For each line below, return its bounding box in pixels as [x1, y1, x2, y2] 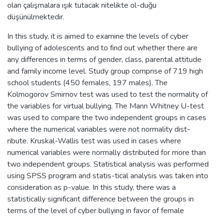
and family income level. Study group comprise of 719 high [7, 65, 203, 77]
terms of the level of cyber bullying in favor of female [7, 205, 184, 216]
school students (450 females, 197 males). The [7, 77, 168, 88]
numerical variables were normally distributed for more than [7, 147, 206, 158]
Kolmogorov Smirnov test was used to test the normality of [7, 89, 208, 100]
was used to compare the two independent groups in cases [7, 112, 206, 123]
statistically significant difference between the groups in [7, 193, 194, 204]
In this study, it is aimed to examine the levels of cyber [7, 31, 188, 42]
